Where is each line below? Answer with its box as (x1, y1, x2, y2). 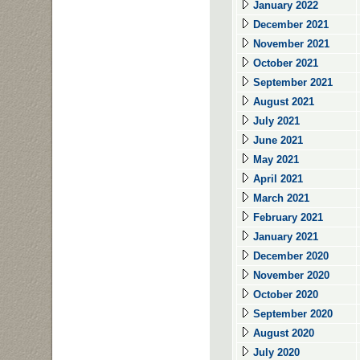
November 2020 (250, 269, 329, 281)
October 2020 (250, 288, 318, 301)
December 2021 (250, 18, 329, 31)
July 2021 (250, 115, 300, 127)
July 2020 (250, 346, 300, 358)
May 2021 (250, 153, 299, 166)
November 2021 (250, 38, 329, 50)
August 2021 (250, 96, 314, 108)
